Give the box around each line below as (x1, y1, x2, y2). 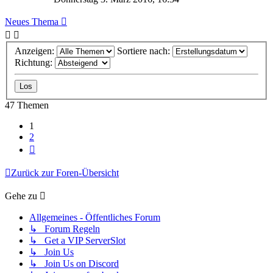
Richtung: (15, 57, 55, 68)
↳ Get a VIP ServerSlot (29, 235, 126, 246)
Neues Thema (5, 16, 58, 27)
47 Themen (5, 100, 49, 111)
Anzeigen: (15, 46, 57, 57)
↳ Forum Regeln (29, 224, 100, 235)
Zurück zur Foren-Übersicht (11, 168, 119, 179)
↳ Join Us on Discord (29, 258, 119, 269)
